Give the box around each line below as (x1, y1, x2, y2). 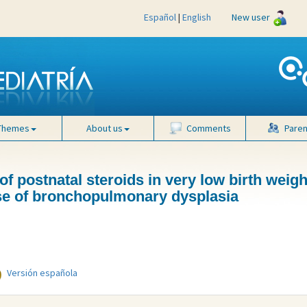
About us (86, 122, 123, 134)
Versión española (6, 267, 77, 280)
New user (232, 11, 270, 23)
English (182, 11, 211, 23)
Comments (186, 122, 231, 134)
